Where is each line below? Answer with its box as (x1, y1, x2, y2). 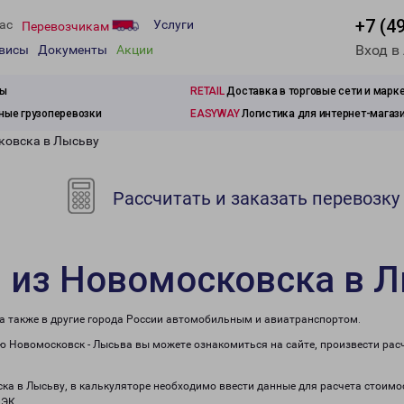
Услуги (153, 17, 194, 32)
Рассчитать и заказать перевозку (108, 188, 400, 209)
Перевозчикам (22, 18, 112, 33)
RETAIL (190, 85, 225, 97)
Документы (38, 42, 107, 58)
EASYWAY (190, 107, 240, 120)
